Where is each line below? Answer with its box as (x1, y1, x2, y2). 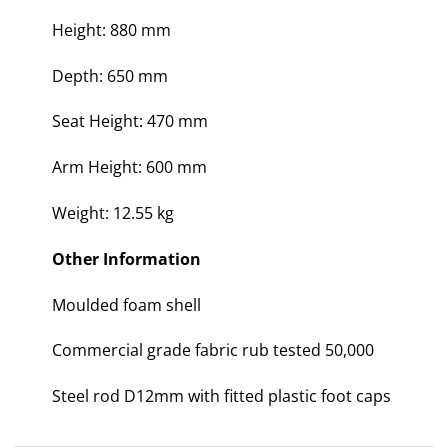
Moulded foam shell (51, 293, 201, 316)
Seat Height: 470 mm (51, 110, 208, 133)
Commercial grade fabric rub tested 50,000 (51, 339, 374, 362)
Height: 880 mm (51, 18, 171, 41)
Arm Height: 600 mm (51, 156, 207, 179)
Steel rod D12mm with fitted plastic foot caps (51, 385, 391, 408)
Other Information (51, 247, 201, 270)
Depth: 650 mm (51, 64, 168, 87)
